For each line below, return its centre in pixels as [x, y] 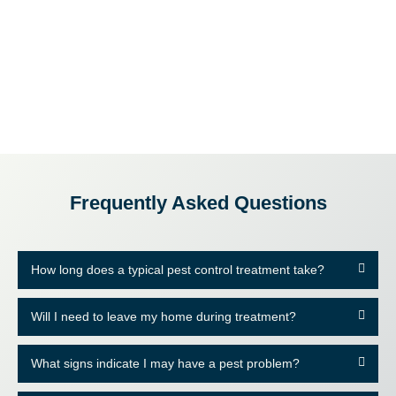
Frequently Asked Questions [198, 202]
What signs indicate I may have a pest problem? [165, 363]
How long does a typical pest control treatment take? [178, 269]
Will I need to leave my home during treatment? [164, 316]
